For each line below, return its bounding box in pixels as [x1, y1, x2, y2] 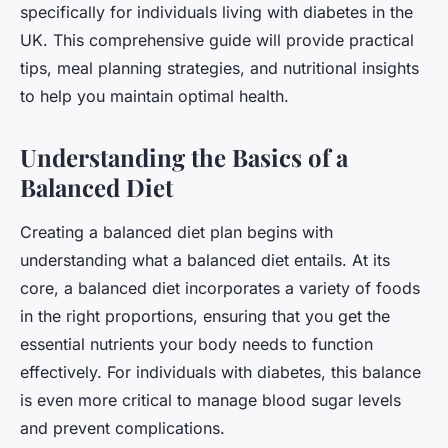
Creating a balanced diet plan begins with [20, 222, 333, 243]
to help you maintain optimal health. [20, 86, 289, 107]
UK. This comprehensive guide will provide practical [20, 30, 414, 51]
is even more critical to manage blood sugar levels [20, 390, 401, 411]
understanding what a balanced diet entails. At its [20, 250, 390, 271]
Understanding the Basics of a [20, 141, 348, 174]
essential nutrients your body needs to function [20, 334, 373, 355]
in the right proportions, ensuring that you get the [20, 306, 390, 327]
